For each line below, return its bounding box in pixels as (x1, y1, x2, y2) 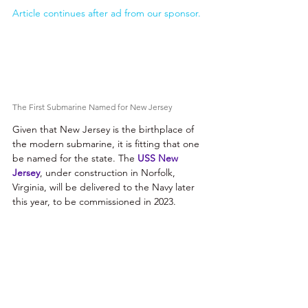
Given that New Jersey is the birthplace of (12, 122, 197, 135)
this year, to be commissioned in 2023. (12, 195, 181, 208)
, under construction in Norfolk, (40, 166, 178, 179)
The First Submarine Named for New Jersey (12, 101, 175, 112)
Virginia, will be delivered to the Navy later (12, 180, 197, 193)
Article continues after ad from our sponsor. (12, 6, 201, 19)
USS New (137, 151, 181, 164)
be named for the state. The (12, 151, 137, 164)
